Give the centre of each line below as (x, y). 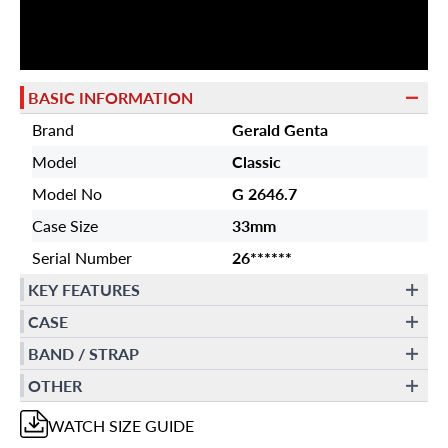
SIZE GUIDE (149, 425)
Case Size (65, 225)
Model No (67, 193)
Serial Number (82, 257)
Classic (256, 161)
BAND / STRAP (83, 353)
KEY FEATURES (84, 289)
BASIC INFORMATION (110, 97)
